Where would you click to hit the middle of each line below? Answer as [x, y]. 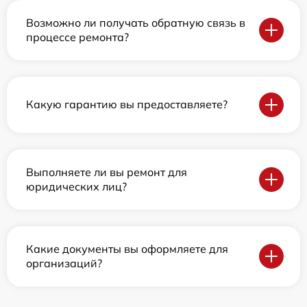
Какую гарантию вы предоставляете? [127, 105]
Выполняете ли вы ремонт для [107, 172]
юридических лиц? [76, 186]
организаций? [64, 263]
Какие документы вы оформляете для [127, 248]
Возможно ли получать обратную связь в [136, 22]
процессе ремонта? [77, 37]
